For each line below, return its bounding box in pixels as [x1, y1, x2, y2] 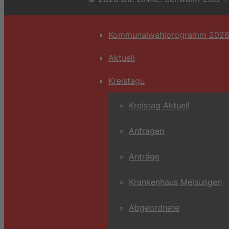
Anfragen [129, 125, 164, 136]
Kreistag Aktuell [129, 100, 190, 110]
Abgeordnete [129, 202, 179, 213]
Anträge [129, 151, 159, 162]
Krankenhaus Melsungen [129, 176, 222, 187]
